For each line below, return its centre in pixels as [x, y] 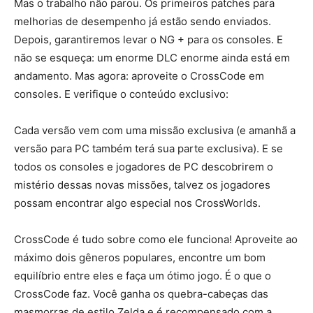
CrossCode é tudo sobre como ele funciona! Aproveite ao [156, 240]
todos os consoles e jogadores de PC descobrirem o [144, 167]
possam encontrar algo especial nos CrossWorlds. [137, 203]
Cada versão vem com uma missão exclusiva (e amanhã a [155, 131]
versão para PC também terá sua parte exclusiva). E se [148, 149]
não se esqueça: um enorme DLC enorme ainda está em [152, 58]
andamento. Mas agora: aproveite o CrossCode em [139, 76]
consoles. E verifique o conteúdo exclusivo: [121, 94]
